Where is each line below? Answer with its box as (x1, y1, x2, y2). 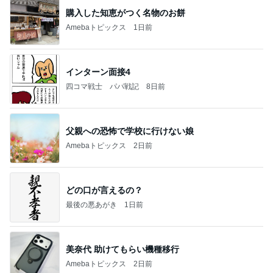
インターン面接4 (66, 66, 130, 77)
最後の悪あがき (66, 200, 117, 209)
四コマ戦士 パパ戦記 (66, 82, 139, 91)
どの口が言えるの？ (66, 185, 143, 195)
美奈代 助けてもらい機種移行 (66, 244, 179, 254)
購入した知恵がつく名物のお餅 (66, 7, 185, 18)
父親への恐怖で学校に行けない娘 (66, 126, 194, 136)
